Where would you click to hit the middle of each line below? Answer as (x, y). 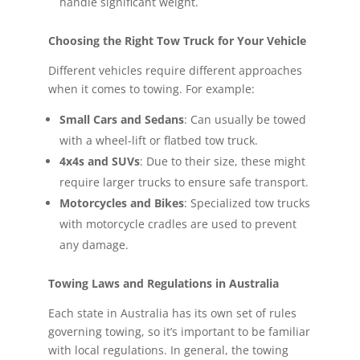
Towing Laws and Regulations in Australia (163, 283)
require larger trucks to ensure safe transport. (184, 182)
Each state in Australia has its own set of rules (172, 313)
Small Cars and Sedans (121, 119)
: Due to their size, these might (222, 161)
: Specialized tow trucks (247, 202)
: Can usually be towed (245, 119)
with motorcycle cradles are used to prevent (178, 223)
